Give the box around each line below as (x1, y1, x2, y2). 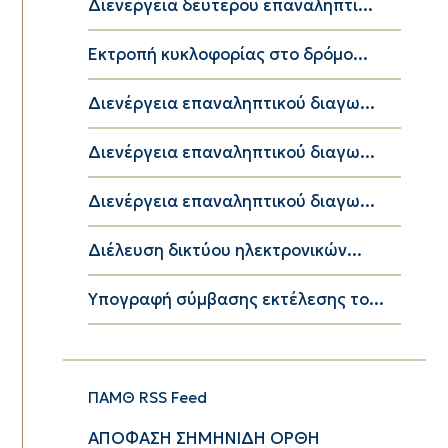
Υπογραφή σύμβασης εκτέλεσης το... (87, 288, 384, 310)
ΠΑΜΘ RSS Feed (87, 387, 207, 407)
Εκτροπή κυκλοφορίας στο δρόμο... (87, 43, 368, 65)
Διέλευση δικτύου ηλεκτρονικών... (87, 239, 362, 261)
